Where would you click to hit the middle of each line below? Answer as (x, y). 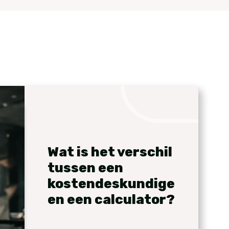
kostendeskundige (111, 184)
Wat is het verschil (110, 152)
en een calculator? (111, 200)
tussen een (85, 168)
